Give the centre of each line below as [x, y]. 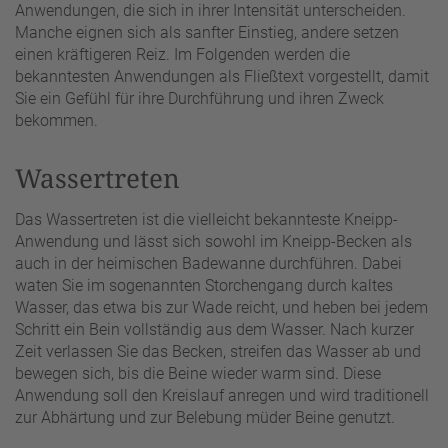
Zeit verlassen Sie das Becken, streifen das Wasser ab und [218, 351]
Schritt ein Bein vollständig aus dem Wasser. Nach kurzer [214, 329]
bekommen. [56, 120]
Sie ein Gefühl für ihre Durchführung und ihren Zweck [199, 98]
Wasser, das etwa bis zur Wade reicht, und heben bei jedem [221, 307]
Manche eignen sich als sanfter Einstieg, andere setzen [207, 32]
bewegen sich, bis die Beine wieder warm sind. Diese [198, 373]
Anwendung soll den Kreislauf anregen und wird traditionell [222, 395]
